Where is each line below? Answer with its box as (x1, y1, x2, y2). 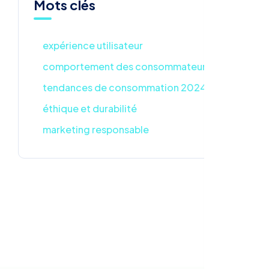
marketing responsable (43, 123, 149, 136)
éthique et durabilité (43, 102, 137, 115)
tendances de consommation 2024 (43, 81, 207, 94)
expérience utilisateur (43, 39, 143, 52)
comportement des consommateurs (43, 60, 211, 73)
